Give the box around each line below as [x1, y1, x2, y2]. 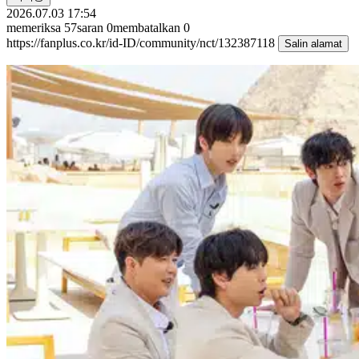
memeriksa [6, 20, 61, 34]
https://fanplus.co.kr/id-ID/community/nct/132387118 [6, 35, 278, 50]
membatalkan [113, 20, 180, 34]
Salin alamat [284, 37, 342, 50]
